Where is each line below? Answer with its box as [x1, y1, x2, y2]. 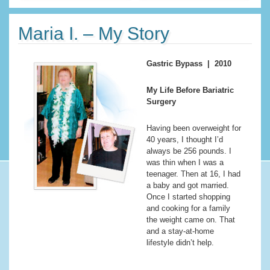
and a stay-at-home [146, 227, 214, 236]
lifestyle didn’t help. [146, 238, 214, 248]
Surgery [146, 97, 176, 107]
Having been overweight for [146, 124, 241, 133]
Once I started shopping [146, 192, 230, 202]
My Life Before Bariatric [146, 86, 234, 95]
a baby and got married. [146, 181, 229, 190]
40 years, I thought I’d [146, 135, 223, 145]
